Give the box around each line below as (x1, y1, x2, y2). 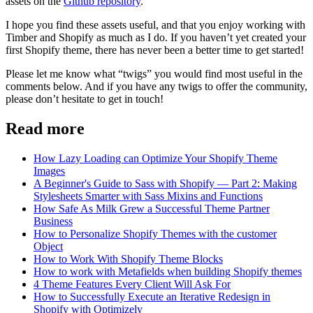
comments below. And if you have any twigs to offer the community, (6, 80, 307, 93)
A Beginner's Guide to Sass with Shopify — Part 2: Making (34, 177, 297, 190)
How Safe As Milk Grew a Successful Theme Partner (34, 203, 270, 215)
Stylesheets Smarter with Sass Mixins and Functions (34, 190, 263, 203)
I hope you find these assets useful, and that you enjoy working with (6, 19, 305, 31)
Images (34, 165, 65, 177)
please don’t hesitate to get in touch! (6, 93, 163, 105)
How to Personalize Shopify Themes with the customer (34, 228, 277, 240)
